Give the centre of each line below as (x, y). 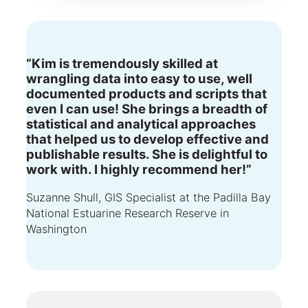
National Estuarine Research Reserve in (128, 213)
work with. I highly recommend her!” (139, 169)
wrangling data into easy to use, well (139, 79)
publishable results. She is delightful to (147, 154)
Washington (56, 229)
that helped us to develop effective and (147, 139)
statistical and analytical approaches (141, 124)
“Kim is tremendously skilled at (122, 64)
